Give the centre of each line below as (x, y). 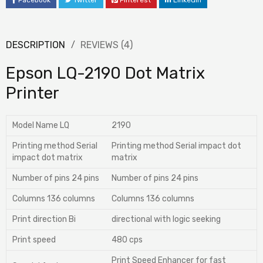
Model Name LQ (41, 126)
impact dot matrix (48, 158)
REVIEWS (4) (107, 45)
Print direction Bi (44, 220)
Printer (33, 93)
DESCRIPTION (36, 45)
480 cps (127, 240)
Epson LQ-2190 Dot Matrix (105, 73)
